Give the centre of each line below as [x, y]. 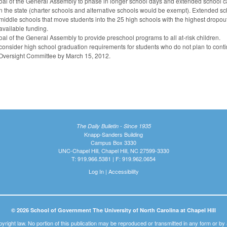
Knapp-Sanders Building [113, 135]
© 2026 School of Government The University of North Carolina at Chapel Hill [113, 210]
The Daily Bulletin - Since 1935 [113, 126]
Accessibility [123, 172]
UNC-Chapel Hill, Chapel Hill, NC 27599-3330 [113, 151]
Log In [96, 172]
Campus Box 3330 [113, 143]
